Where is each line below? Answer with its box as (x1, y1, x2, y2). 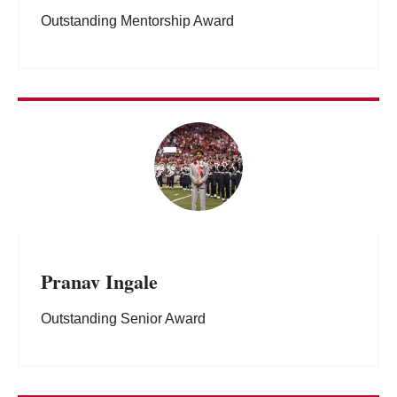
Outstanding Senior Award (41, 311, 206, 327)
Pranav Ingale (41, 267, 158, 297)
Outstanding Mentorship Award (41, 13, 234, 29)
